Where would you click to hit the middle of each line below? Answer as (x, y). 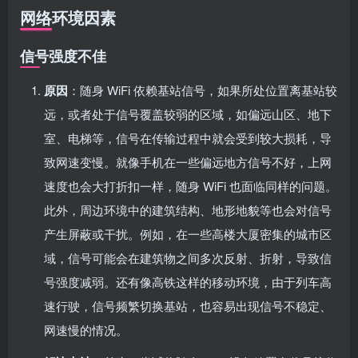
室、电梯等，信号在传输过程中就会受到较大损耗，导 (188, 137)
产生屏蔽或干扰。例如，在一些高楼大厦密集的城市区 (188, 233)
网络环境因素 (68, 17)
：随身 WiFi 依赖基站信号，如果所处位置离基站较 (203, 89)
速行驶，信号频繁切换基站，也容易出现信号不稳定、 (188, 305)
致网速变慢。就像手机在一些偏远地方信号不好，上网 (188, 161)
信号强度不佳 (63, 56)
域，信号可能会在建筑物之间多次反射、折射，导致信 (188, 257)
